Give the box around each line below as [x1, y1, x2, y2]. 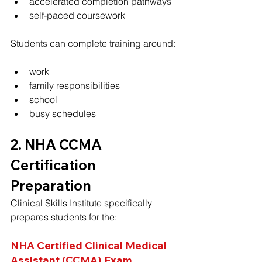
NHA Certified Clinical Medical [11, 238, 169, 252]
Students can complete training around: [11, 37, 175, 49]
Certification [11, 156, 99, 174]
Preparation [11, 176, 91, 194]
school [29, 93, 57, 105]
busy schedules [29, 107, 96, 119]
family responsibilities [29, 79, 120, 91]
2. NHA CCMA [11, 135, 105, 153]
